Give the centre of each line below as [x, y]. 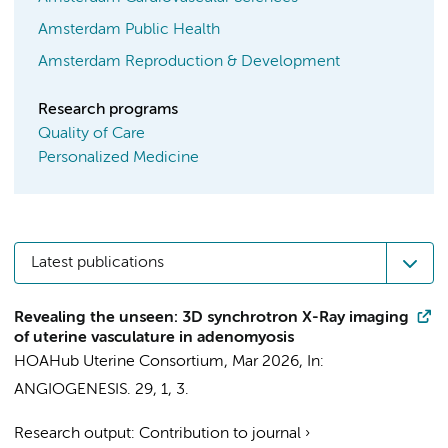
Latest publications [97, 263]
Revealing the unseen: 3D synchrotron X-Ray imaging [211, 318]
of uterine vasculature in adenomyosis [154, 338]
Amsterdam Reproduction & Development [189, 62]
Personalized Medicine [118, 158]
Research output [72, 434]
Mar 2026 [265, 362]
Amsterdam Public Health [129, 30]
